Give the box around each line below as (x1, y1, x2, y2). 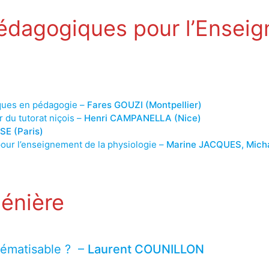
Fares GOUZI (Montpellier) (86, 98, 202, 110)
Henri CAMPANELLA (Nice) (83, 112, 201, 124)
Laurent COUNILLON (87, 241, 204, 256)
